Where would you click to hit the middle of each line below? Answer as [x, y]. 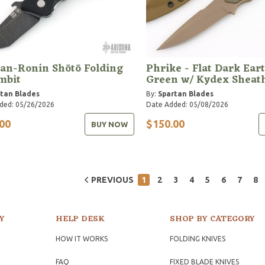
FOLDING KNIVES [198, 238]
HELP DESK [80, 219]
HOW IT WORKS [81, 238]
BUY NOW [109, 124]
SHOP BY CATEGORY [213, 219]
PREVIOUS [112, 180]
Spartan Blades [185, 93]
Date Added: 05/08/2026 [187, 104]
